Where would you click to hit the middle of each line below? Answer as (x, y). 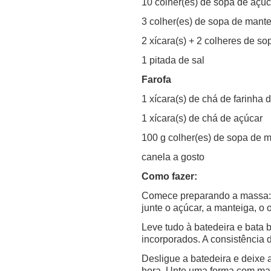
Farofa (156, 79)
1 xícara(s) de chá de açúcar (202, 118)
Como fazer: (169, 176)
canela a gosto (173, 157)
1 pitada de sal (173, 60)
